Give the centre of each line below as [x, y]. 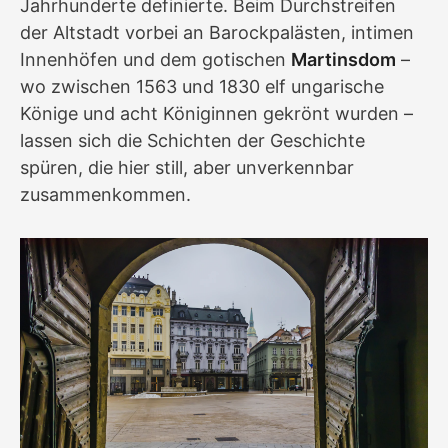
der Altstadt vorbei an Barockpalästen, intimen [217, 33]
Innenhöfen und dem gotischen [155, 60]
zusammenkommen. [105, 195]
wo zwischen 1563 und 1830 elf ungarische [202, 87]
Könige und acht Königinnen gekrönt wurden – [216, 114]
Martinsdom [343, 60]
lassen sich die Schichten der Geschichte [192, 141]
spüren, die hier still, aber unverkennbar [187, 168]
